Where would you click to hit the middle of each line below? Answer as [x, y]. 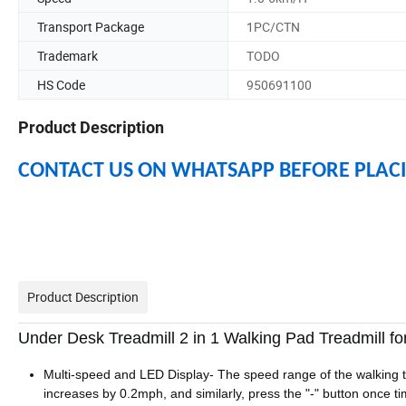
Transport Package [91, 26]
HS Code [61, 84]
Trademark [68, 55]
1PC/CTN [273, 26]
